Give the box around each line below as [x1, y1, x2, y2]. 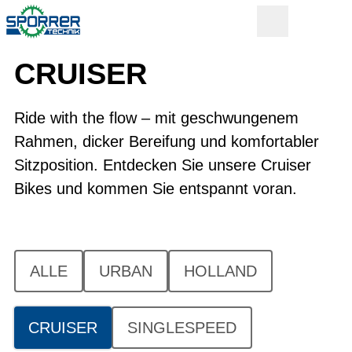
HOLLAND [184, 262, 257, 280]
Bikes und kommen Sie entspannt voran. [14, 180, 297, 197]
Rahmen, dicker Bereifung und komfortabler [14, 133, 319, 150]
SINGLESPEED [127, 319, 236, 336]
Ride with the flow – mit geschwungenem [14, 109, 299, 126]
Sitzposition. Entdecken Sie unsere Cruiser [14, 156, 311, 174]
